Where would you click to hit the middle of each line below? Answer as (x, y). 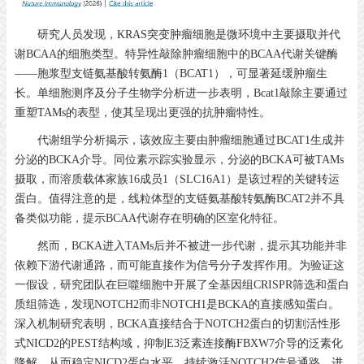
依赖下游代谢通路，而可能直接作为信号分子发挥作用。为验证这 (180, 265)
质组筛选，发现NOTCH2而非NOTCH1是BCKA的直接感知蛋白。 (177, 304)
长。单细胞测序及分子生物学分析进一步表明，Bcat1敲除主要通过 (181, 93)
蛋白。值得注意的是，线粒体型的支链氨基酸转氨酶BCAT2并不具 (180, 198)
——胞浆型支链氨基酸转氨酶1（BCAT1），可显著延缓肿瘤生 (171, 73)
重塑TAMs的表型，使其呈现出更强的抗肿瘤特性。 (143, 112)
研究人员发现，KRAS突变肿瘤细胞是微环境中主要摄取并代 (189, 34)
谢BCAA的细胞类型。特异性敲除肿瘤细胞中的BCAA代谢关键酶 (176, 54)
